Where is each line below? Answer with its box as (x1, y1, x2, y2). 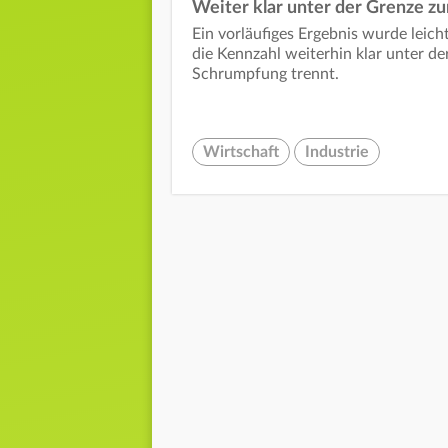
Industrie (305, 144, 369, 161)
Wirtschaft (203, 144, 279, 161)
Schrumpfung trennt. (192, 66, 339, 83)
